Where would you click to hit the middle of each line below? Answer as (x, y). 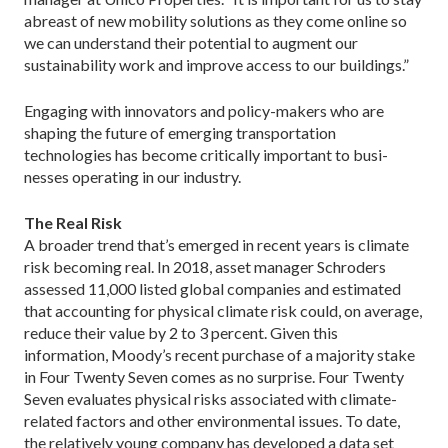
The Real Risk (73, 222)
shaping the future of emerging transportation (180, 132)
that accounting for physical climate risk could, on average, (223, 310)
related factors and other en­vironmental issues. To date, (212, 420)
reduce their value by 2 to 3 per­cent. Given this (181, 332)
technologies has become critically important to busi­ (206, 154)
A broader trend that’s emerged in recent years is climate (216, 244)
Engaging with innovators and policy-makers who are (204, 110)
